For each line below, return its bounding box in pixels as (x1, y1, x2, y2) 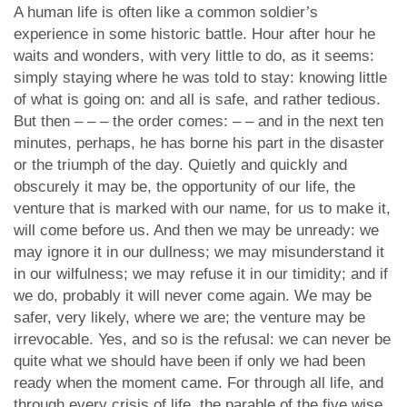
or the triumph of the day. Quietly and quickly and (14, 156, 347, 174)
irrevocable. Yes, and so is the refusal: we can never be (14, 331, 391, 348)
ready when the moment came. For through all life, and (14, 374, 383, 392)
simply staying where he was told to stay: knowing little (14, 69, 387, 86)
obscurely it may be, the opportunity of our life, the (14, 178, 355, 195)
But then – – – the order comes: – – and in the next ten (14, 113, 383, 130)
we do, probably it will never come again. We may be (14, 287, 372, 304)
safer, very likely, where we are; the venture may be (14, 309, 365, 326)
